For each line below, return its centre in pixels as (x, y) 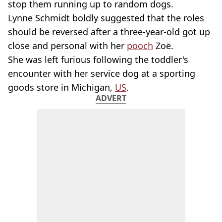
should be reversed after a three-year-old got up (109, 32)
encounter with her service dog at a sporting (102, 73)
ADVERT (111, 98)
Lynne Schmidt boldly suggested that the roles (106, 18)
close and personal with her (67, 46)
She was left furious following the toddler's (98, 59)
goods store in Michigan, (61, 87)
